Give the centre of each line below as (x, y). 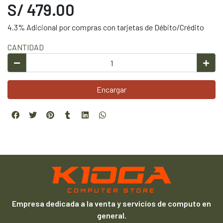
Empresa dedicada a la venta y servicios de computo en (111, 203)
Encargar (111, 89)
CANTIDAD (26, 47)
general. (111, 215)
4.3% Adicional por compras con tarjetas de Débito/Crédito (106, 27)
